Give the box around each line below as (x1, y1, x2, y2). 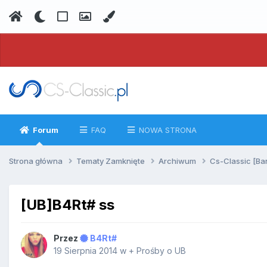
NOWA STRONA (136, 125, 197, 135)
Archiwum (159, 156, 198, 166)
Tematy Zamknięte (76, 156, 147, 166)
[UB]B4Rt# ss (21, 195, 114, 213)
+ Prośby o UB (129, 246, 186, 256)
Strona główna (9, 156, 64, 166)
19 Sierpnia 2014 (54, 246, 117, 256)
